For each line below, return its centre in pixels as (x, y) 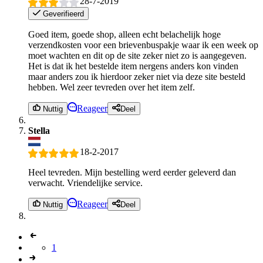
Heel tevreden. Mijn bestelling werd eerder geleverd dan (132, 172)
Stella (39, 131)
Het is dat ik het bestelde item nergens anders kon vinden (133, 66)
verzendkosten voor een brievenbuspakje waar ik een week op (143, 45)
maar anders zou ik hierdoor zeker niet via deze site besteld (137, 77)
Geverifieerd (63, 14)
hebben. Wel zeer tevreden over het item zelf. (112, 87)
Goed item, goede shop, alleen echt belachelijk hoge (124, 35)
